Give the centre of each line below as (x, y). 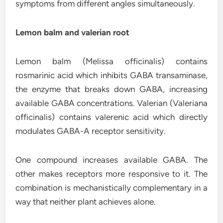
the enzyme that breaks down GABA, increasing (111, 89)
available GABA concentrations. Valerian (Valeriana (111, 103)
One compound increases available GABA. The (111, 160)
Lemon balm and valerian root (73, 32)
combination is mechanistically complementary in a (111, 188)
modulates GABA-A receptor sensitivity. (91, 131)
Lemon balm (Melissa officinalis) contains (111, 61)
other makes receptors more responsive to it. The (111, 174)
